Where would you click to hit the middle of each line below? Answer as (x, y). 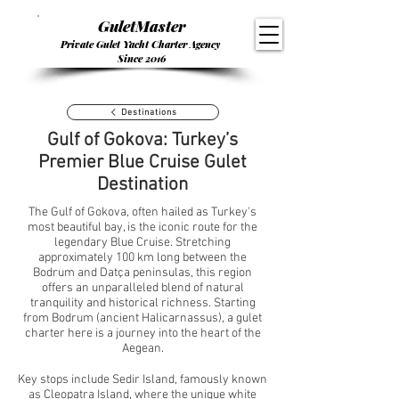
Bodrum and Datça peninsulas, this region (142, 273)
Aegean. (142, 349)
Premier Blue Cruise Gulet (142, 163)
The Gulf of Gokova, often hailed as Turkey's (142, 212)
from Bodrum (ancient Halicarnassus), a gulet (142, 318)
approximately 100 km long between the (142, 258)
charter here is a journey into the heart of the (142, 334)
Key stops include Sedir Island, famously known (142, 380)
